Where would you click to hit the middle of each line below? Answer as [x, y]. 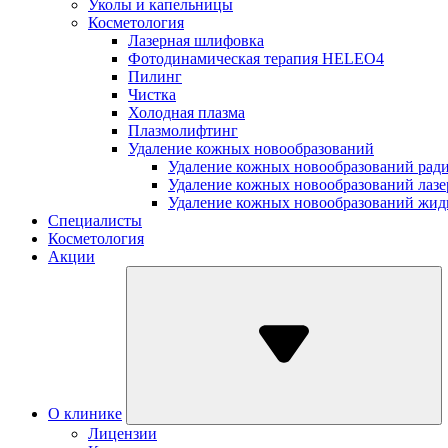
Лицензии [122, 433]
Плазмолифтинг [183, 130]
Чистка [152, 94]
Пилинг [155, 76]
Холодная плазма [186, 112]
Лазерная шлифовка [196, 40]
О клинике [85, 413]
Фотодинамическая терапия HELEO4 [256, 58]
